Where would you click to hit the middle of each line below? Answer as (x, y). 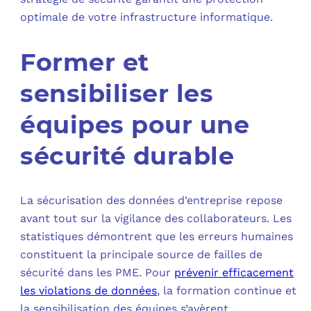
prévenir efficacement (234, 272)
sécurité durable (127, 155)
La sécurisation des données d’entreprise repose (152, 200)
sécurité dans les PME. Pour (98, 272)
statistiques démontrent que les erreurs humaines (157, 236)
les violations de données (89, 290)
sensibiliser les (117, 93)
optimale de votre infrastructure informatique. (147, 17)
